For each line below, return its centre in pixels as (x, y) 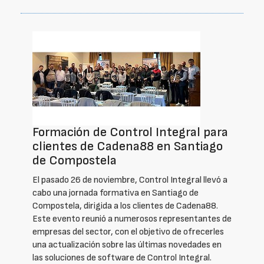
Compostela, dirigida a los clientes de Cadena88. (125, 206)
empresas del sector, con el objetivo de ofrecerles (128, 232)
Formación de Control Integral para (130, 132)
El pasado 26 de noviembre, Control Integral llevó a (130, 180)
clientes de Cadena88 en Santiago (128, 146)
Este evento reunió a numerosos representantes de (132, 219)
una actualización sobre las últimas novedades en (127, 245)
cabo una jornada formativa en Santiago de (115, 193)
